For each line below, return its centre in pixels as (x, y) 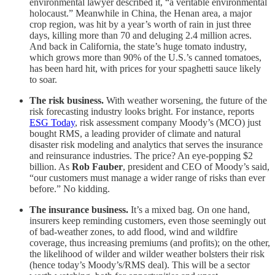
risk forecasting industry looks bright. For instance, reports (142, 111)
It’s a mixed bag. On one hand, (189, 209)
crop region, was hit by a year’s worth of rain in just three (140, 24)
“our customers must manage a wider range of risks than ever (147, 177)
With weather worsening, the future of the (185, 100)
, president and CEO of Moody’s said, (196, 166)
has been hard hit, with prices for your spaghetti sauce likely (145, 68)
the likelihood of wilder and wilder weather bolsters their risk (147, 254)
